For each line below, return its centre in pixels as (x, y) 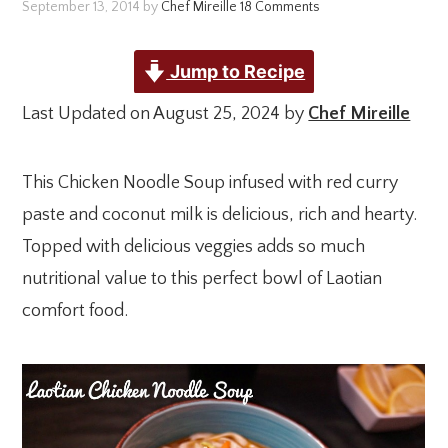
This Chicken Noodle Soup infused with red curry (210, 183)
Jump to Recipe (236, 71)
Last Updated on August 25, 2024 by (165, 114)
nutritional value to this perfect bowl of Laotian (202, 279)
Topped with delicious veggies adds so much (194, 247)
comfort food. (75, 311)
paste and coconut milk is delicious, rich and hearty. (220, 215)
